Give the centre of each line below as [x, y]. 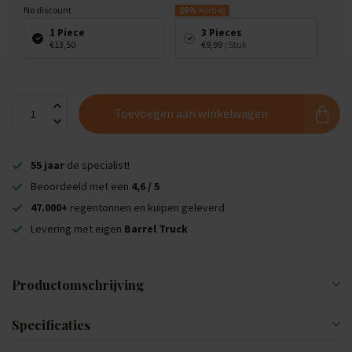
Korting [211, 10]
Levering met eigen [77, 229]
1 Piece [67, 33]
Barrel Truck [156, 229]
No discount [48, 10]
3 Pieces [222, 33]
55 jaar [48, 165]
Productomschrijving [78, 284]
